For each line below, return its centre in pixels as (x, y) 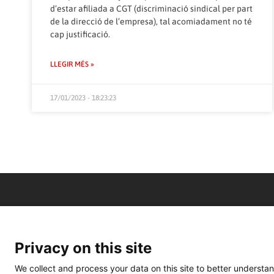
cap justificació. (80, 35)
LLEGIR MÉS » (72, 65)
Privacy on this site (83, 248)
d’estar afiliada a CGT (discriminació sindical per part (151, 9)
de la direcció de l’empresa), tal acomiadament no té (151, 22)
